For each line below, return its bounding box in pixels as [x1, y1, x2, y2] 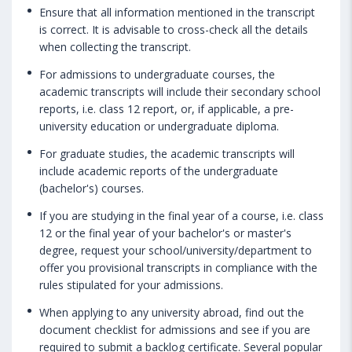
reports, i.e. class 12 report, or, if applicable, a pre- [39, 101, 294, 116]
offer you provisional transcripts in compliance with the [39, 259, 317, 275]
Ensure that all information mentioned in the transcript [39, 4, 315, 20]
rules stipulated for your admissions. [39, 277, 223, 292]
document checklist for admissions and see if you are [39, 321, 310, 337]
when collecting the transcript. [39, 38, 191, 54]
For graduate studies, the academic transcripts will [39, 145, 295, 161]
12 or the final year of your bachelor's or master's [39, 225, 291, 240]
